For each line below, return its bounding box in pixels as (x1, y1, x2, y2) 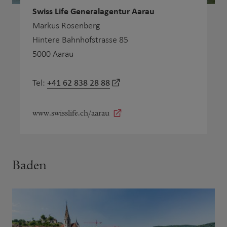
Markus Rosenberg (32, 21, 100, 30)
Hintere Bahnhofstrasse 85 (32, 35, 128, 45)
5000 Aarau (32, 49, 73, 59)
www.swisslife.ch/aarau (32, 108, 109, 118)
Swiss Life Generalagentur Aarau (32, 5, 155, 17)
